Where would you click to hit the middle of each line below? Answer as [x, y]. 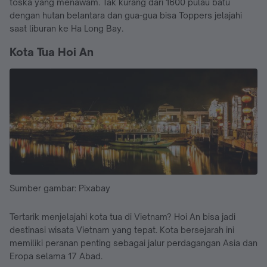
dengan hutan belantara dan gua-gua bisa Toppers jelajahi [126, 15]
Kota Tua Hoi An [52, 52]
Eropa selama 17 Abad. [56, 256]
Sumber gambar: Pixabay [60, 188]
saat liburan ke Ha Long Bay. [66, 29]
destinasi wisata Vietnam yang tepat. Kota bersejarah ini [122, 229]
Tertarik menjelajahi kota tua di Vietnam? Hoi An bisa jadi [122, 216]
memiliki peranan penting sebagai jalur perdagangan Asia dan [133, 243]
